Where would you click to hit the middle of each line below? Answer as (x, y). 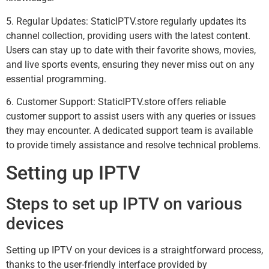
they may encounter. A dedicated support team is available (129, 131)
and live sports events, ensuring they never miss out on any (130, 64)
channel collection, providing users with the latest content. (128, 35)
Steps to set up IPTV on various (124, 204)
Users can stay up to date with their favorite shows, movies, (131, 50)
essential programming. (56, 79)
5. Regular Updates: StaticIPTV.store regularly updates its (126, 21)
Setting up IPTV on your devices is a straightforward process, (134, 250)
